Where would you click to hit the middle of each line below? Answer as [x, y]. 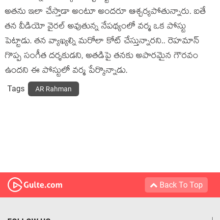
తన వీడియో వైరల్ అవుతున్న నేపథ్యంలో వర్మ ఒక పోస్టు [96, 27]
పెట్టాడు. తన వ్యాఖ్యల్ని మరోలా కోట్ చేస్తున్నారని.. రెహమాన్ [102, 42]
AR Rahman [54, 89]
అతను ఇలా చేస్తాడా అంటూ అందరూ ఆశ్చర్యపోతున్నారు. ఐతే [106, 13]
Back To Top [180, 185]
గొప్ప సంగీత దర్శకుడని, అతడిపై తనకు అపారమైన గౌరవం [102, 57]
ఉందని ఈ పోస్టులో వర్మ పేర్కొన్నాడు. [66, 72]
